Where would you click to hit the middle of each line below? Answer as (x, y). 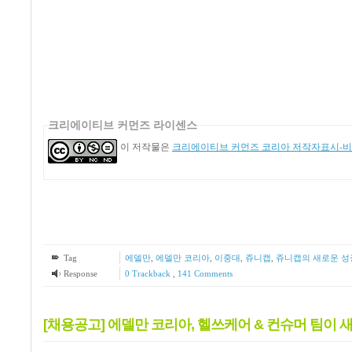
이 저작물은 (146, 147)
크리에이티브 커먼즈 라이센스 (123, 125)
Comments (212, 273)
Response (80, 273)
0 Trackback (148, 273)
